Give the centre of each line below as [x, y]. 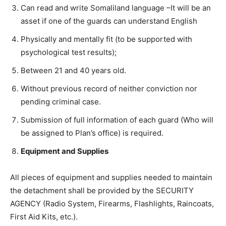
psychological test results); [69, 52]
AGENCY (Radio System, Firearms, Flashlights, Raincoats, [112, 204]
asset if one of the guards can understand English [109, 21]
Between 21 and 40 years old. [73, 70]
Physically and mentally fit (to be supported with [106, 39]
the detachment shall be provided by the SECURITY [102, 190]
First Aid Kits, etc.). [44, 217]
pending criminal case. [61, 102]
